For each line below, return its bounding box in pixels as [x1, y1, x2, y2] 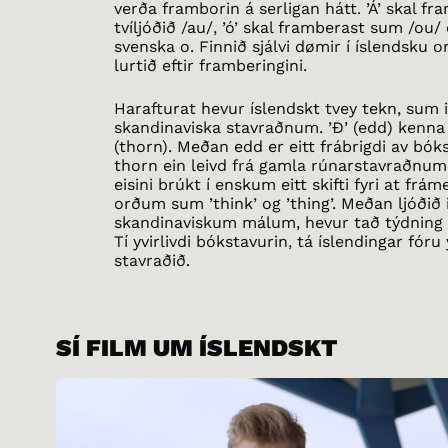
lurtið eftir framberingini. [114, 56, 308, 75]
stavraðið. [114, 251, 191, 270]
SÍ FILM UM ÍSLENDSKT [56, 334, 337, 362]
